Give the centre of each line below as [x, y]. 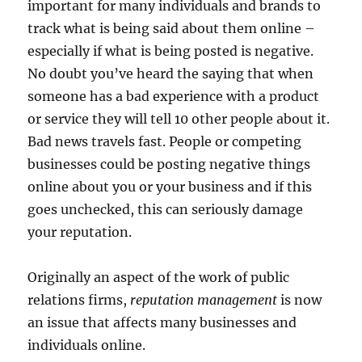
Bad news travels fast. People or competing [165, 141]
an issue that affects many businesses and [162, 322]
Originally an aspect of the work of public [159, 277]
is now [300, 299]
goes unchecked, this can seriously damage [166, 209]
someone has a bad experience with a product [174, 96]
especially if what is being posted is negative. [171, 51]
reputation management [204, 299]
